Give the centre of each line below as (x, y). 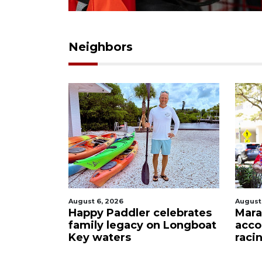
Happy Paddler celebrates (140, 213)
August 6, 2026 (96, 201)
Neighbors (101, 47)
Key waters (100, 237)
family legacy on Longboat (142, 225)
